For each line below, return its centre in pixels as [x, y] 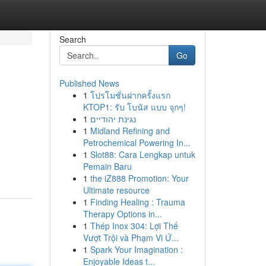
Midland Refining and [130, 131]
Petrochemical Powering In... [137, 142]
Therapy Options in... [122, 214]
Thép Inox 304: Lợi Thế [134, 226]
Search [72, 39]
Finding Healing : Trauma [137, 202]
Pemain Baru [107, 166]
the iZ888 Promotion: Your [139, 178]
